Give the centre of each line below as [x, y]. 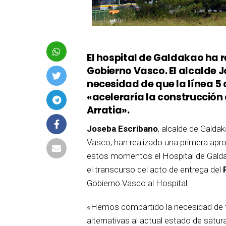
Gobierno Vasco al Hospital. [138, 183]
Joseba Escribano [122, 128]
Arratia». [108, 110]
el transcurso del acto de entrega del [155, 169]
